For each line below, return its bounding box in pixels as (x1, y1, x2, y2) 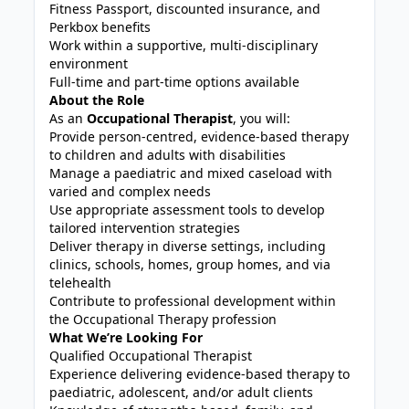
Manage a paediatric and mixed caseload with (49, 164, 333, 182)
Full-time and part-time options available (49, 73, 300, 90)
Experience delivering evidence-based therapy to (49, 365, 351, 383)
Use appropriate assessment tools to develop (49, 201, 326, 218)
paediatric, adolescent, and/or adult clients (49, 383, 314, 401)
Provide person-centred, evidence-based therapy (49, 128, 350, 145)
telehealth (49, 274, 112, 291)
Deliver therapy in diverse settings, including (49, 237, 327, 255)
